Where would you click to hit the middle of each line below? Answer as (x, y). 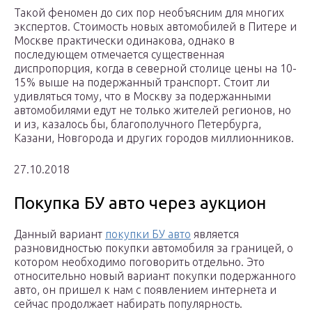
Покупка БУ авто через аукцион (140, 203)
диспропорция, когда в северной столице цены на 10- (155, 69)
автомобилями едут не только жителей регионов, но (153, 110)
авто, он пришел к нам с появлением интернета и (145, 290)
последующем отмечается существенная (119, 55)
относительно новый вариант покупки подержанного (155, 276)
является (215, 234)
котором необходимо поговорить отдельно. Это (139, 262)
